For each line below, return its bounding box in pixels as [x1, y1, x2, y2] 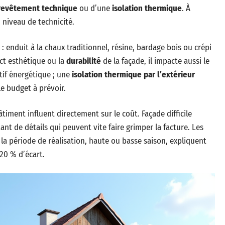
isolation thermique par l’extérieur [72, 69, 195, 80]
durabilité [66, 56, 101, 66]
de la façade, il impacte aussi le [101, 56, 209, 66]
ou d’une [77, 3, 112, 14]
